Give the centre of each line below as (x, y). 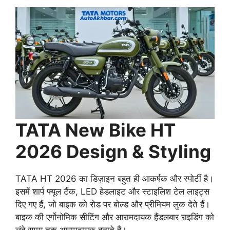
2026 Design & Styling (113, 152)
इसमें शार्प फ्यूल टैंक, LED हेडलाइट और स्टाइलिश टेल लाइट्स (112, 192)
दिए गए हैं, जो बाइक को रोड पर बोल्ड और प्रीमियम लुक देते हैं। (113, 205)
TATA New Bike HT (95, 130)
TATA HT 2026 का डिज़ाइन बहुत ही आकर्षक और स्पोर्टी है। (114, 179)
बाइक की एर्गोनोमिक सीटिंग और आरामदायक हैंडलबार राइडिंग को (115, 217)
